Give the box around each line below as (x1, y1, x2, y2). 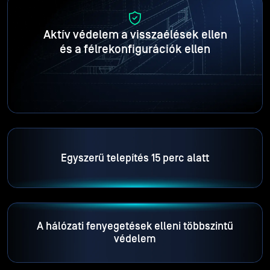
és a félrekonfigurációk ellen (60, 43, 210, 57)
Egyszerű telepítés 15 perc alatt (61, 151, 209, 165)
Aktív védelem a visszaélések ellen (43, 28, 227, 42)
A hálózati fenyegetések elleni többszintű (37, 220, 233, 233)
